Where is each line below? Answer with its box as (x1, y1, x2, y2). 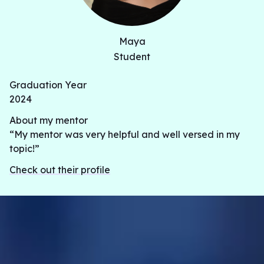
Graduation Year (9, 79, 87, 91)
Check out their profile (9, 164, 110, 176)
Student (114, 51, 150, 62)
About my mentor (9, 114, 88, 126)
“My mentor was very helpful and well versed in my (9, 128, 240, 140)
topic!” (9, 143, 39, 154)
